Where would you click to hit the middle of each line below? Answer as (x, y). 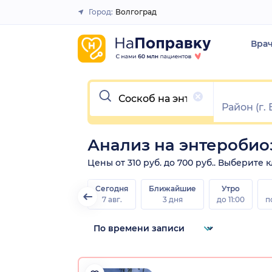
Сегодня (112, 188)
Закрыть (131, 17)
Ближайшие (172, 188)
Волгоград (136, 12)
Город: (101, 12)
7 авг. (112, 199)
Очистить (114, 86)
